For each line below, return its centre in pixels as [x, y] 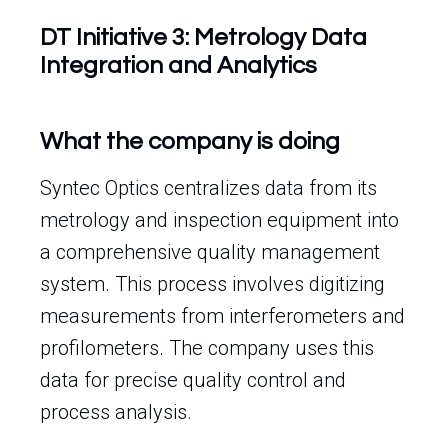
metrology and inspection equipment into [219, 220]
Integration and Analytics [178, 65]
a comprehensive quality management [210, 252]
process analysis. [116, 412]
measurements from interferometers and [222, 316]
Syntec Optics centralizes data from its [208, 188]
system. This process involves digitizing [212, 284]
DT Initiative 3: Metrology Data [203, 37]
